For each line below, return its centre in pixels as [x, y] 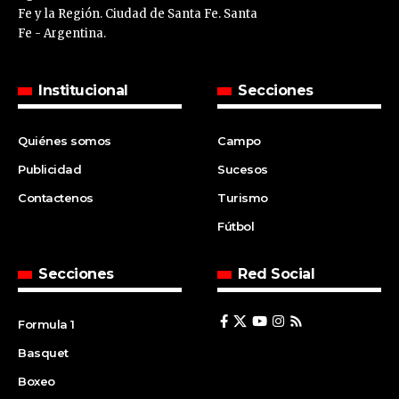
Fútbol [236, 227]
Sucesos [243, 170]
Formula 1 [46, 325]
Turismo [243, 198]
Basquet [43, 353]
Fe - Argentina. [62, 34]
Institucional [83, 91]
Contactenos [56, 198]
